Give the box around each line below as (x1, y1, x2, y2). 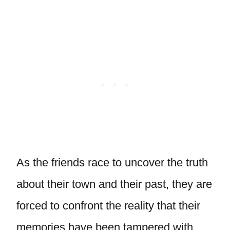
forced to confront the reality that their (16, 199, 200, 212)
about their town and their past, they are (16, 178, 212, 190)
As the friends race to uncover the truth (16, 156, 208, 169)
